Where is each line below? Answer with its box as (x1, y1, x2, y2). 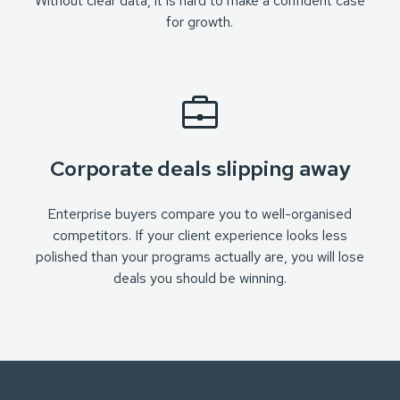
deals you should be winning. (112, 269, 287, 287)
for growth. (166, 12, 234, 31)
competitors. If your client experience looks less (52, 226, 347, 245)
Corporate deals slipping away (49, 154, 351, 182)
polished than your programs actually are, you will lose (35, 247, 364, 266)
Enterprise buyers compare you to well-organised (47, 204, 353, 223)
